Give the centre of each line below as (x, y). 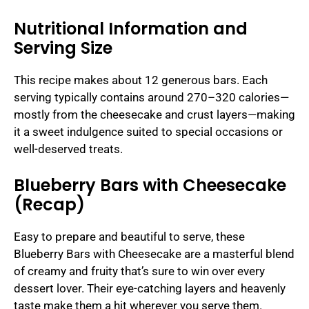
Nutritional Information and (131, 29)
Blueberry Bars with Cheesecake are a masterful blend (154, 253)
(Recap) (49, 204)
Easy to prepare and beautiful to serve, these (129, 236)
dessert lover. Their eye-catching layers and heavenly (150, 288)
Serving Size (63, 48)
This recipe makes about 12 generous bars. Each (141, 80)
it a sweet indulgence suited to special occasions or (148, 132)
